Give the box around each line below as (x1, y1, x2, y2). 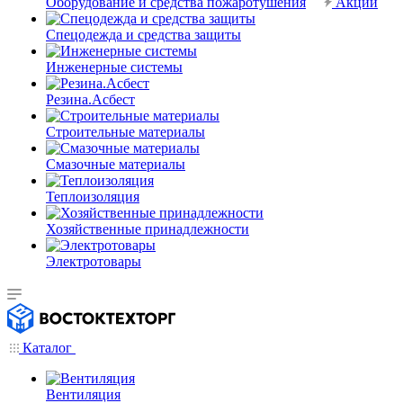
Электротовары (46, 254, 141, 269)
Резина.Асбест (46, 92, 135, 107)
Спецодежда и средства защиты (46, 27, 241, 42)
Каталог (19, 340, 76, 355)
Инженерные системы (46, 59, 183, 75)
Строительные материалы (46, 124, 205, 139)
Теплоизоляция (46, 189, 139, 204)
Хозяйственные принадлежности (46, 221, 249, 237)
